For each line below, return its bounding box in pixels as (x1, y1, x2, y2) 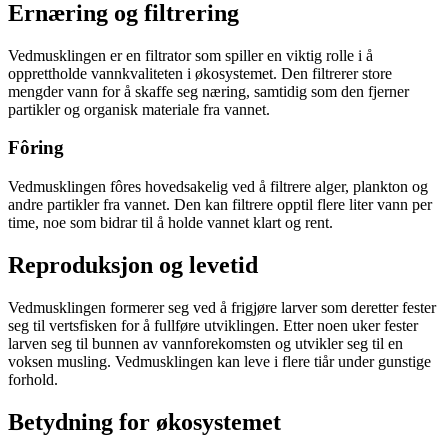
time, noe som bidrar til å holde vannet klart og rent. (8, 214, 333, 232)
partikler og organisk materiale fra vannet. (8, 100, 270, 118)
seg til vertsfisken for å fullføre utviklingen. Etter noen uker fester (8, 317, 418, 334)
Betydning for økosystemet (8, 408, 281, 435)
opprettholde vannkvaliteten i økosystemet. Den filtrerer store (8, 64, 392, 82)
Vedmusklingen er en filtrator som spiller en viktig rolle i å (8, 46, 373, 64)
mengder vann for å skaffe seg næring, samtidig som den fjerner (8, 82, 409, 100)
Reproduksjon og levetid (8, 252, 258, 279)
